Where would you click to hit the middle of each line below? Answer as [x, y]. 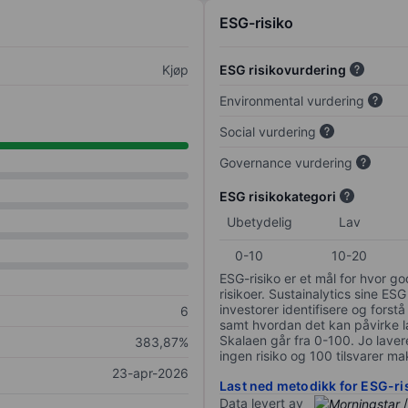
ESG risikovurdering [283, 70]
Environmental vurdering [292, 101]
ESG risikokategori [278, 197]
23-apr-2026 [150, 373]
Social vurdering [268, 132]
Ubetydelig [260, 222]
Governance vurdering [286, 163]
